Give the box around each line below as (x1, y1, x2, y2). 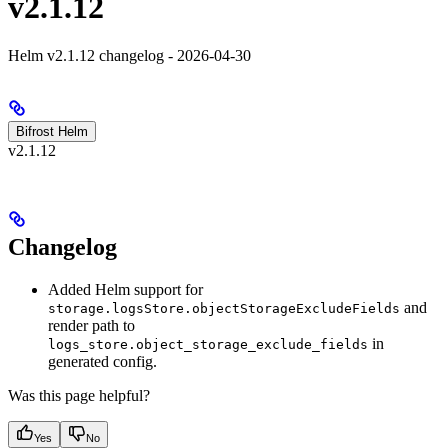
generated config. (48, 352, 157, 370)
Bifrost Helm (16, 124, 88, 140)
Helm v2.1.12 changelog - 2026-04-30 (8, 47, 251, 65)
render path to (48, 316, 135, 334)
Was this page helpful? (8, 386, 150, 404)
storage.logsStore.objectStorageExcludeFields (48, 300, 400, 316)
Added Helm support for (48, 280, 203, 298)
